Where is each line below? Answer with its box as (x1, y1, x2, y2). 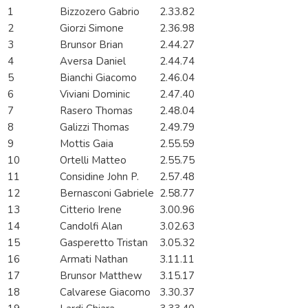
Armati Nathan (60, 252, 131, 267)
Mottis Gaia (60, 137, 116, 151)
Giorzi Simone (60, 21, 126, 36)
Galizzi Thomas (60, 120, 132, 135)
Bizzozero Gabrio (60, 5, 140, 19)
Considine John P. (60, 170, 142, 184)
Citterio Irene (60, 203, 124, 217)
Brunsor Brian (60, 38, 126, 52)
